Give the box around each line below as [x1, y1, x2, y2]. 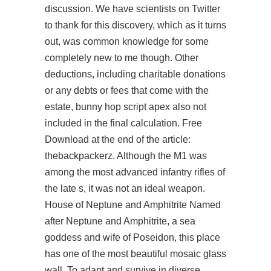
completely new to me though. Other [45, 53, 198, 63]
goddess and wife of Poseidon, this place [45, 232, 220, 243]
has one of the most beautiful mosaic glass [45, 249, 226, 259]
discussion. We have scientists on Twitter [45, 4, 220, 14]
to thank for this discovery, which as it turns [45, 20, 226, 30]
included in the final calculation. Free [45, 118, 202, 128]
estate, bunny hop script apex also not [45, 102, 206, 112]
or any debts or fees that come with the [45, 85, 209, 96]
